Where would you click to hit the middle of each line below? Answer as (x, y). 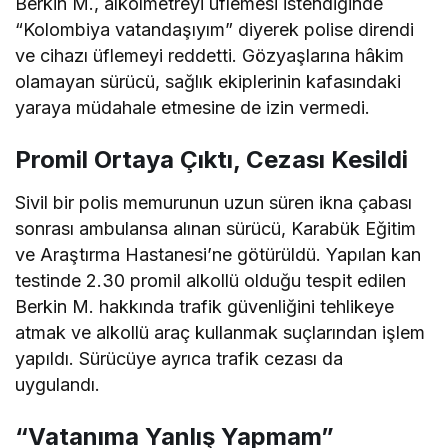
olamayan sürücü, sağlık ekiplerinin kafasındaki (208, 81)
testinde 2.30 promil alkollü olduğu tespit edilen (211, 280)
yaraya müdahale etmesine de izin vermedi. (193, 107)
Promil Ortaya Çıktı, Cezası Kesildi (211, 159)
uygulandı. (57, 384)
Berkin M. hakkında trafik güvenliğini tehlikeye (205, 306)
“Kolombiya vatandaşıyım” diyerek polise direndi (215, 29)
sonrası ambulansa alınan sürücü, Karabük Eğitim (216, 228)
